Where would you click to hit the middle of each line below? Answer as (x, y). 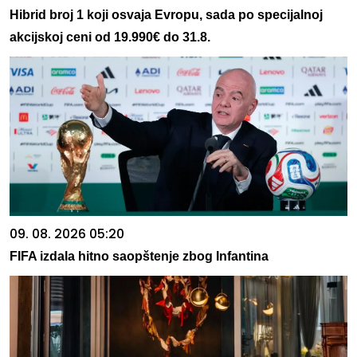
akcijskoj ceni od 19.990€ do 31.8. (110, 37)
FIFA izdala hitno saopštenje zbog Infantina (139, 256)
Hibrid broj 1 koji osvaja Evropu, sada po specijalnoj (166, 14)
